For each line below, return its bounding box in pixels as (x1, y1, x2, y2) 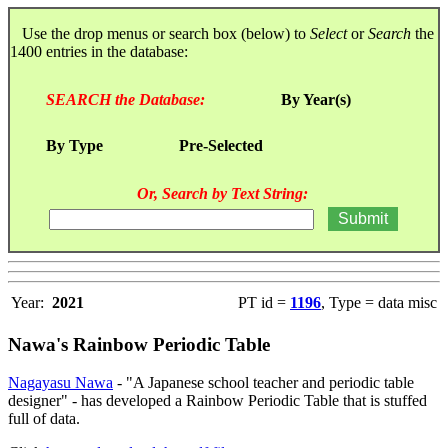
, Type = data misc (321, 293, 437, 311)
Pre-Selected (179, 136, 263, 154)
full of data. (8, 410, 80, 428)
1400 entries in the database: (10, 42, 192, 60)
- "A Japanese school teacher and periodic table (113, 374, 414, 392)
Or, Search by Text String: (136, 184, 308, 202)
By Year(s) (281, 90, 351, 108)
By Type (46, 136, 103, 154)
